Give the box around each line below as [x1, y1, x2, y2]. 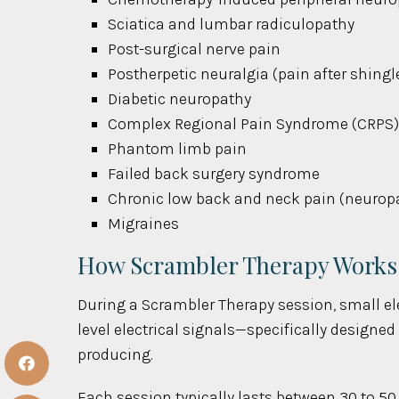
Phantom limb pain [108, 138, 248, 159]
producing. [77, 344, 153, 364]
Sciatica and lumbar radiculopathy [108, 13, 355, 34]
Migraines [108, 213, 180, 233]
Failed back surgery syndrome [108, 163, 321, 183]
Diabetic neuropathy [108, 88, 252, 109]
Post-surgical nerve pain [108, 38, 281, 59]
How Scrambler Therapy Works [77, 248, 397, 281]
